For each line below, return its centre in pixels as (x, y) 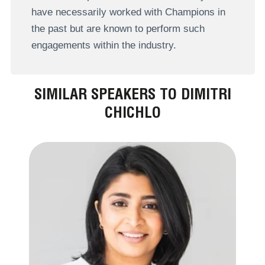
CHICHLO (132, 112)
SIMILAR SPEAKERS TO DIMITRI (132, 94)
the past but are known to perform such (118, 28)
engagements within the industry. (104, 45)
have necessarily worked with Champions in (128, 12)
